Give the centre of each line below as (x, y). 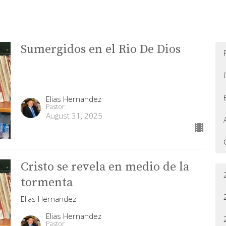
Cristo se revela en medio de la (105, 167)
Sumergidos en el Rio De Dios (100, 49)
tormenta (46, 182)
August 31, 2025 (74, 115)
